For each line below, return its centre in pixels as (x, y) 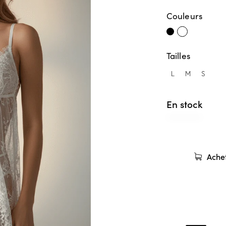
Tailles (178, 56)
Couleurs (184, 16)
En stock (184, 104)
